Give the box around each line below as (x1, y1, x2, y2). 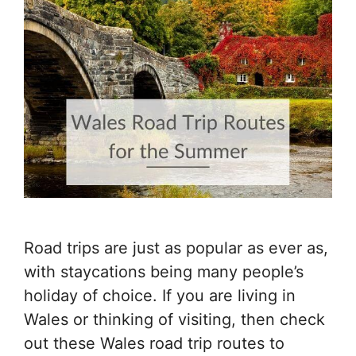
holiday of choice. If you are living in (24, 286, 296, 306)
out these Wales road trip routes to (24, 334, 284, 354)
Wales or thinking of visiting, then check (24, 310, 325, 330)
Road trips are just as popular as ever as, (24, 238, 328, 258)
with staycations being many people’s (24, 262, 304, 282)
